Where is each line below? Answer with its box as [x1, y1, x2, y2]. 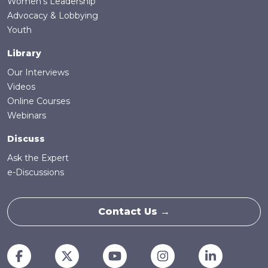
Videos [7, 81, 35, 93]
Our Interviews [7, 67, 69, 78]
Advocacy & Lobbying [7, 10, 98, 22]
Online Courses [7, 96, 70, 107]
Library [7, 48, 41, 59]
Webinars [7, 110, 46, 121]
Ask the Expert [7, 153, 69, 164]
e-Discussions [7, 167, 64, 178]
